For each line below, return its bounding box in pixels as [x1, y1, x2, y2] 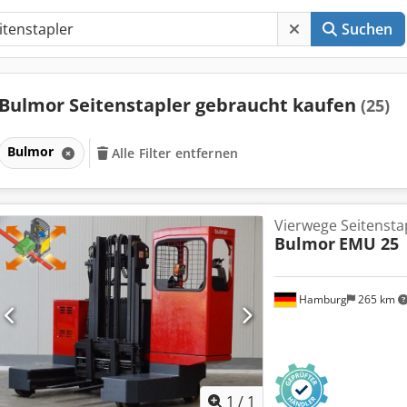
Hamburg [295, 291, 347, 307]
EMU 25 [338, 232, 399, 254]
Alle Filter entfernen [112, 144, 239, 162]
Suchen [341, 19, 393, 39]
